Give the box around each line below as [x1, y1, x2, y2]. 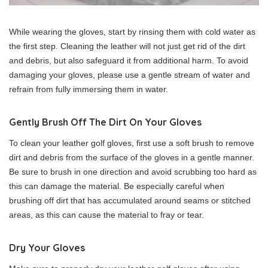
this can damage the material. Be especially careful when [9, 181, 224, 191]
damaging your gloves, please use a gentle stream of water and [9, 70, 250, 80]
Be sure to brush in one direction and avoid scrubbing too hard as [9, 167, 257, 176]
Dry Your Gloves [9, 242, 85, 254]
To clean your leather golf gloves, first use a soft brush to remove [9, 138, 254, 148]
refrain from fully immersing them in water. [9, 84, 168, 94]
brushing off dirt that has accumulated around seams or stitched [9, 196, 251, 205]
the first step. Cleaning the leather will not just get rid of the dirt [9, 41, 245, 51]
